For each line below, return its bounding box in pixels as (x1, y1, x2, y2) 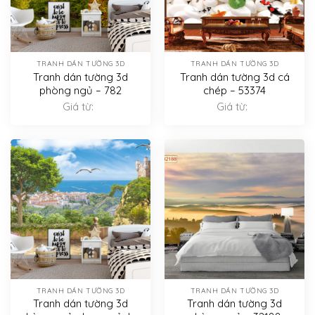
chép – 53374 (203, 83, 266, 97)
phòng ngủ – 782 (39, 83, 122, 97)
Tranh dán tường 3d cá (179, 70, 290, 84)
